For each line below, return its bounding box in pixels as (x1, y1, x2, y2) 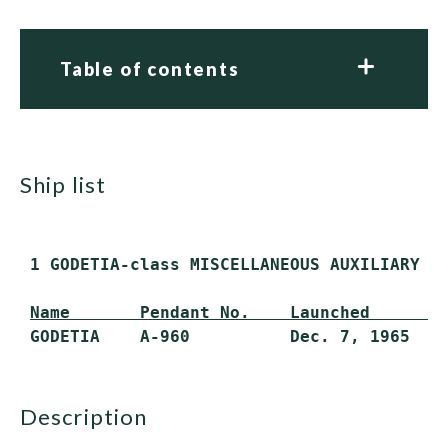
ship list (33, 171, 106, 198)
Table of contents (60, 58, 240, 80)
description (38, 403, 148, 430)
